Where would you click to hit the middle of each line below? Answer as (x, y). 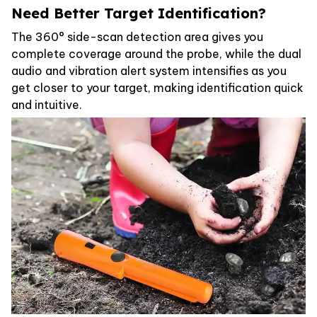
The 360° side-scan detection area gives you (137, 36)
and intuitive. (47, 104)
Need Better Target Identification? (139, 13)
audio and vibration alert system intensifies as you (149, 70)
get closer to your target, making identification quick (157, 87)
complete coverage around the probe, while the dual (156, 53)
